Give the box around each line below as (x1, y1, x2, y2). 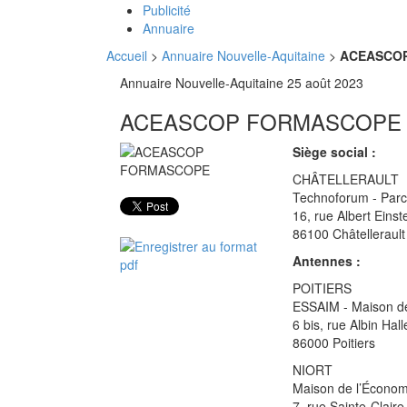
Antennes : (293, 252, 361, 270)
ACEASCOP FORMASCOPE (120, 105, 402, 137)
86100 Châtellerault (293, 224, 405, 243)
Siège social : (293, 143, 376, 161)
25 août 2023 (287, 74, 363, 92)
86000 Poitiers (293, 333, 375, 352)
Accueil (106, 46, 147, 65)
